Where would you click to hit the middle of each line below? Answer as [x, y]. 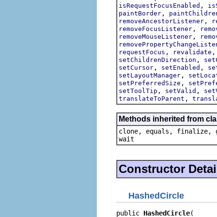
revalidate [192, 52]
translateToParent [152, 98]
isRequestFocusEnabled [159, 5]
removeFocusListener [155, 29]
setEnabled [181, 67]
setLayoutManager [150, 75]
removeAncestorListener [161, 21]
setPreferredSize [150, 83]
